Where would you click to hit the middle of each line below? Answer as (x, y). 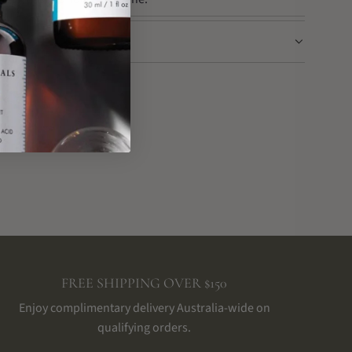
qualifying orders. (145, 328)
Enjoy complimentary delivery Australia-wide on (144, 308)
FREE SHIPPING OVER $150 (145, 283)
